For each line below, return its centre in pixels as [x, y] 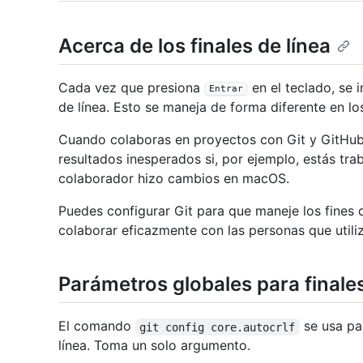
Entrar [226, 88]
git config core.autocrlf [218, 327]
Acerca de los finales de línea [194, 46]
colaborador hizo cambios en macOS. [174, 179]
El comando [97, 326]
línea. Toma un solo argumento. [154, 346]
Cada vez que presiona [131, 88]
